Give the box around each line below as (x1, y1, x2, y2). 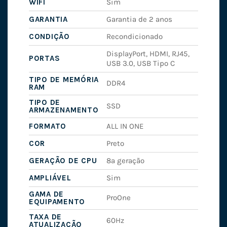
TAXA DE (28, 212, 62, 222)
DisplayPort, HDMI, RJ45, (106, 49, 190, 59)
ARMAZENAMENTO (28, 105, 99, 115)
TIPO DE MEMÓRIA (28, 75, 99, 85)
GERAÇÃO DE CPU (28, 156, 97, 166)
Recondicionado (106, 32, 163, 42)
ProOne (106, 193, 131, 203)
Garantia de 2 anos (106, 15, 173, 24)
